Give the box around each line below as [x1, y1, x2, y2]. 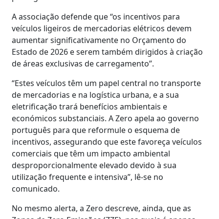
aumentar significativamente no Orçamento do [12, 34, 186, 45]
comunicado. [12, 183, 60, 194]
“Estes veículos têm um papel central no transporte [12, 77, 201, 88]
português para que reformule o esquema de [12, 124, 180, 135]
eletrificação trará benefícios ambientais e [12, 101, 167, 112]
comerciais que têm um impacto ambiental [12, 148, 170, 159]
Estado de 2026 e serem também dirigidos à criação [12, 46, 203, 57]
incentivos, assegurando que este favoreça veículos [12, 136, 202, 147]
